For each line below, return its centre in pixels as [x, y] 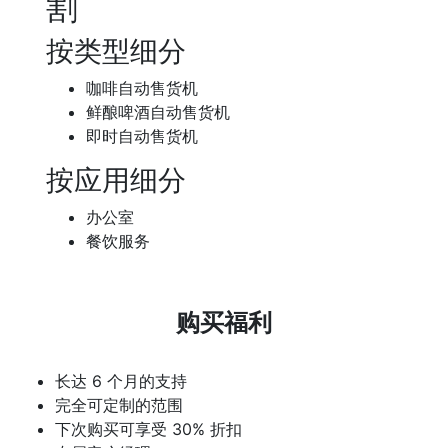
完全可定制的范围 [119, 404]
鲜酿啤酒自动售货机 [158, 111]
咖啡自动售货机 [142, 87]
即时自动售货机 [142, 135]
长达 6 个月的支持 [121, 380]
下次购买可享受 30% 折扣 [148, 428]
